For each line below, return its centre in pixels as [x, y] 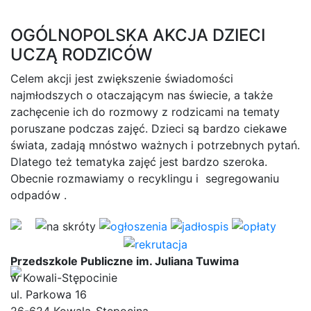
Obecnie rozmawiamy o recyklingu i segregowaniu [145, 179]
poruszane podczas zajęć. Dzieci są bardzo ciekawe [149, 129]
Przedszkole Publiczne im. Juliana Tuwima [125, 261]
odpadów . [39, 195]
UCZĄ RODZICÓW [81, 55]
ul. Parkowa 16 [49, 294]
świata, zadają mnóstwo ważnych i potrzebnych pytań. [155, 145]
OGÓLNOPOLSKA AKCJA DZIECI [138, 35]
